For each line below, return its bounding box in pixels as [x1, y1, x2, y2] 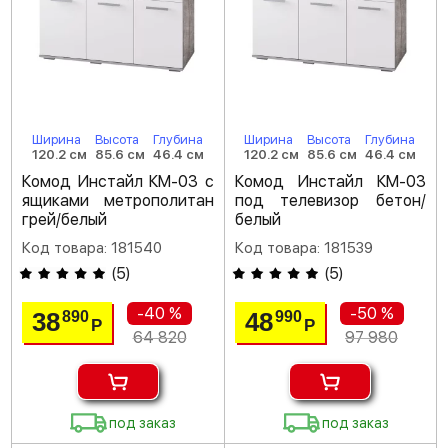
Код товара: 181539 [234, 239, 373, 257]
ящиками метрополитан [22, 191, 214, 210]
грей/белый [22, 210, 107, 229]
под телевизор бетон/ [234, 191, 426, 210]
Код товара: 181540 [22, 239, 162, 257]
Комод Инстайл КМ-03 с [22, 172, 214, 191]
